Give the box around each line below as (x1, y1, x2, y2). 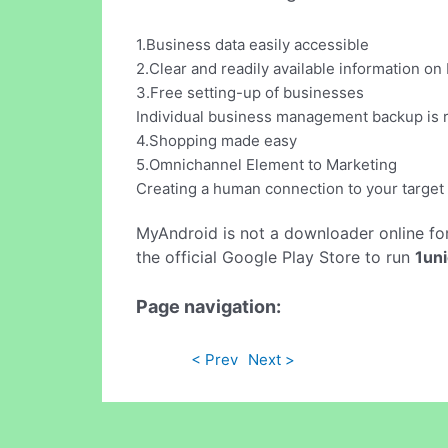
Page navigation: (136, 295, 281, 317)
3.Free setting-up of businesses (136, 83, 364, 103)
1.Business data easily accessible (136, 35, 369, 55)
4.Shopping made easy (136, 131, 297, 151)
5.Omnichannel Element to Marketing (136, 155, 397, 175)
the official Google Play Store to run (136, 247, 415, 268)
